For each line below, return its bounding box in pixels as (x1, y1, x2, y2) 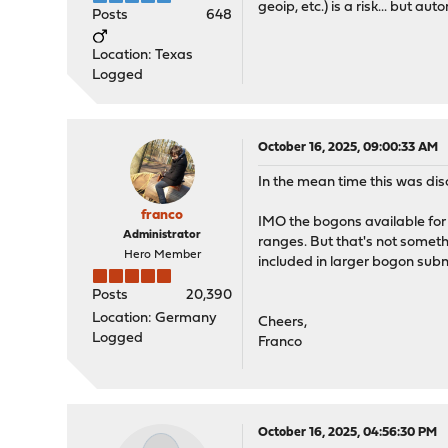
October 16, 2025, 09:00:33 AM (258, 141, 439, 155)
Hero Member (123, 249, 201, 262)
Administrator (123, 229, 202, 242)
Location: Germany (92, 311, 218, 327)
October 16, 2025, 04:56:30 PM (258, 426, 438, 440)
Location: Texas (92, 48, 194, 64)
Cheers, (258, 315, 308, 331)
